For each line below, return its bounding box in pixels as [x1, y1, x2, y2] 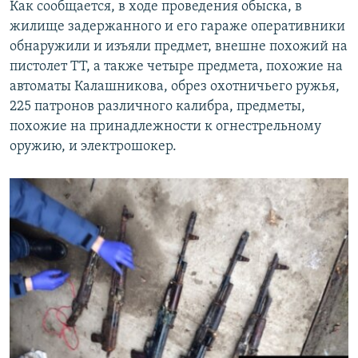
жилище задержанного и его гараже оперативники [10, 19, 345, 35]
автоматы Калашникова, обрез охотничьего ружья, [10, 79, 340, 95]
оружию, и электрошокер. [10, 139, 177, 155]
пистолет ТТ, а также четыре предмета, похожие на [10, 59, 343, 75]
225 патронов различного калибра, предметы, [10, 99, 305, 115]
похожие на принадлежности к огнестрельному [10, 119, 321, 135]
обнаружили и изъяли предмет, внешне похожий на [10, 39, 348, 55]
